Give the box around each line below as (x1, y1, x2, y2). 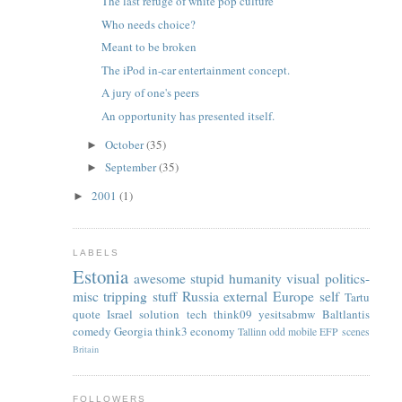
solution (139, 306, 180, 323)
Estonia (72, 264, 128, 290)
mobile (288, 325, 318, 339)
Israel (106, 306, 133, 323)
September (105, 159, 160, 176)
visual (286, 269, 320, 288)
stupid (189, 269, 224, 288)
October (105, 135, 147, 153)
